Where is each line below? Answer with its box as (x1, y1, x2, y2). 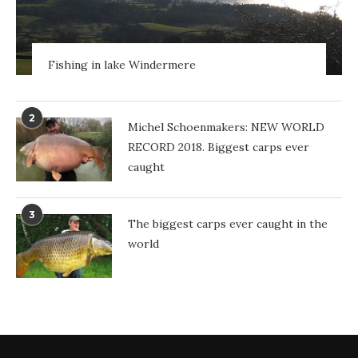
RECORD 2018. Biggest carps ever (128, 139, 309, 154)
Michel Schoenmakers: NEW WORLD (128, 119, 324, 134)
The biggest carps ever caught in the (128, 216, 328, 231)
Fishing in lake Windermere (48, 57, 196, 72)
